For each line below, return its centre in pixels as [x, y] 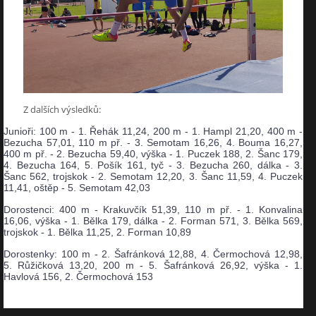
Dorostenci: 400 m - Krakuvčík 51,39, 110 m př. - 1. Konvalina [153, 209]
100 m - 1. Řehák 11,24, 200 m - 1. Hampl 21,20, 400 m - [171, 131]
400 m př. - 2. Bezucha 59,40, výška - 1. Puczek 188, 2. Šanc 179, [153, 153]
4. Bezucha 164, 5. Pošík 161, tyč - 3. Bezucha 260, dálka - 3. [153, 165]
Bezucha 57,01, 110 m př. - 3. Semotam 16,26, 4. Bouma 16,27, [153, 142]
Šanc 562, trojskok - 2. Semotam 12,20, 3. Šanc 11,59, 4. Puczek [153, 176]
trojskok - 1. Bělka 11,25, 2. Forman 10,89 [97, 232]
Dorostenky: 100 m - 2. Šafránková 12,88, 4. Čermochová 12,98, [153, 254]
